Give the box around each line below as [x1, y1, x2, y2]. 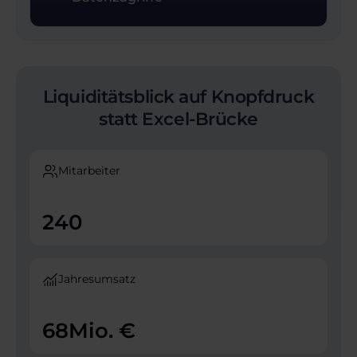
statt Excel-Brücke [98, 108, 259, 131]
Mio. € [69, 318, 135, 344]
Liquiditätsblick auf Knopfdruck [42, 86, 315, 108]
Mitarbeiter [58, 163, 120, 178]
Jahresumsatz [58, 272, 135, 287]
